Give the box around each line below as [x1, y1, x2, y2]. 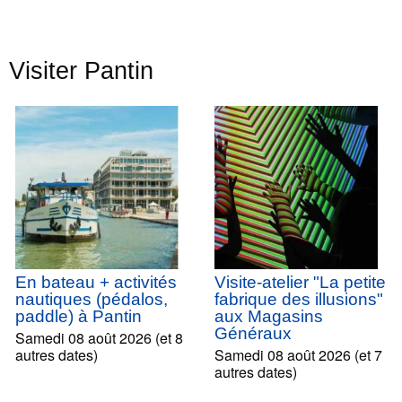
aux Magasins [214, 307, 323, 327]
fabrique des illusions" [214, 290, 383, 310]
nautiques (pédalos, [15, 290, 168, 310]
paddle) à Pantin [78, 307, 142, 327]
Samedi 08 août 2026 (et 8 [15, 328, 183, 349]
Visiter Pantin [9, 57, 153, 85]
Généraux [214, 324, 292, 344]
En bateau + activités [15, 273, 177, 293]
